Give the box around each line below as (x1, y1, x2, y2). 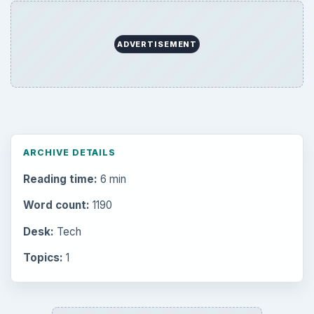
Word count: (22, 198, 90, 212)
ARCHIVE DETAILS (22, 147, 116, 158)
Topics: (22, 250, 63, 264)
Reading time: (22, 172, 97, 186)
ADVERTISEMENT (116, 39, 198, 49)
